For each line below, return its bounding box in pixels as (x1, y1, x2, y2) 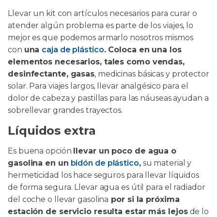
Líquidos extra (8, 124, 96, 138)
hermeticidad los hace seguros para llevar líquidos (8, 170, 199, 180)
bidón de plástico (68, 158, 139, 168)
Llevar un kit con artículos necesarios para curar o (8, 9, 197, 18)
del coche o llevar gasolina (8, 195, 109, 204)
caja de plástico (42, 45, 104, 54)
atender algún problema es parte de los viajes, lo (8, 21, 194, 30)
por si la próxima (108, 195, 180, 204)
